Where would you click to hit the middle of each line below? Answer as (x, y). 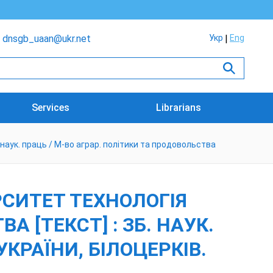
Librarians (179, 108)
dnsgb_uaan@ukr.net (47, 39)
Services (51, 108)
